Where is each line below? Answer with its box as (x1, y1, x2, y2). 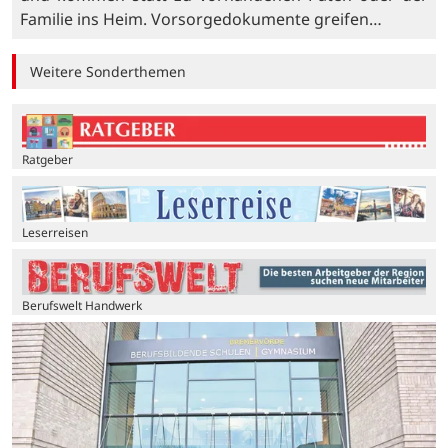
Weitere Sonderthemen (30, 61, 187, 81)
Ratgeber (22, 151, 73, 169)
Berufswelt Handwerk (22, 296, 142, 314)
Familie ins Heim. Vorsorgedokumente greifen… (19, 8, 382, 31)
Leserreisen (22, 223, 88, 241)
